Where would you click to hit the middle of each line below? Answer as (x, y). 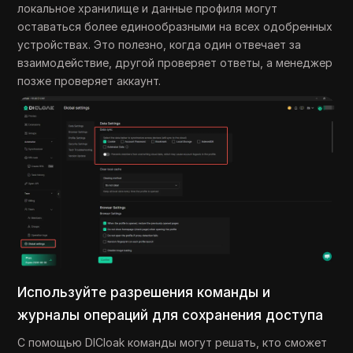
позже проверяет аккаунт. (89, 81)
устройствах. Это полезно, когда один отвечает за (160, 45)
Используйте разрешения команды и (144, 292)
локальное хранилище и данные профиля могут (148, 9)
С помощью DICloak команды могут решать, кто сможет (173, 342)
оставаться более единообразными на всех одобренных (175, 27)
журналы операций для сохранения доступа (171, 315)
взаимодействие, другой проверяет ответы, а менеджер (175, 63)
